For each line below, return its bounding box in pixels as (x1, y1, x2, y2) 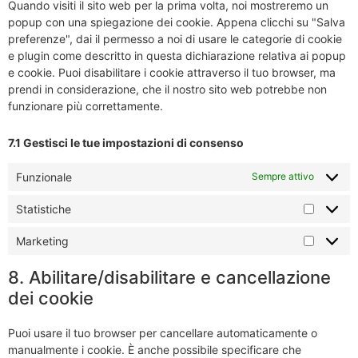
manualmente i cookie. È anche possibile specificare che (8, 342, 301, 356)
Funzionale (16, 169, 72, 184)
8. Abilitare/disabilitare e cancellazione (8, 266, 331, 288)
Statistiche (16, 201, 71, 216)
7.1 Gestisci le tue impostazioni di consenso (8, 136, 244, 150)
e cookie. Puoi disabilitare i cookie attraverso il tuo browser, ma (8, 66, 336, 80)
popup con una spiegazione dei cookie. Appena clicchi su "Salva (8, 15, 345, 30)
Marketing (16, 233, 69, 248)
